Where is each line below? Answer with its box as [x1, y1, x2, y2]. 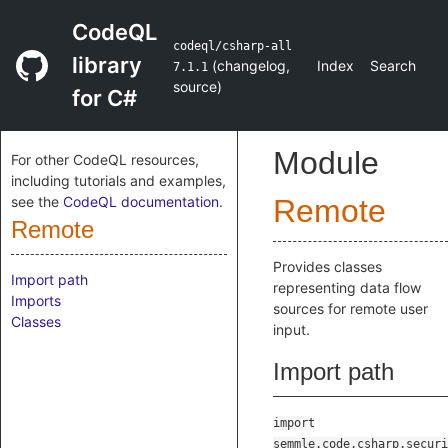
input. [273, 321, 310, 338]
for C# [72, 85, 137, 111]
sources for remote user [273, 300, 428, 317]
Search [370, 57, 416, 74]
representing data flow [273, 279, 421, 296]
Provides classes [273, 258, 382, 275]
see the [11, 193, 63, 210]
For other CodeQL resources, [11, 151, 199, 168]
